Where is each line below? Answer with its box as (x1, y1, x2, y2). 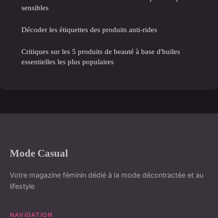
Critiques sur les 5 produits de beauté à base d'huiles (21, 47, 180, 55)
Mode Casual (10, 147, 68, 159)
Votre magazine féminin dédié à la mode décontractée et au (10, 170, 203, 179)
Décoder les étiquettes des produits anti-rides (21, 25, 157, 34)
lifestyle (10, 182, 35, 190)
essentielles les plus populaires (21, 57, 114, 66)
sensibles (21, 3, 49, 12)
